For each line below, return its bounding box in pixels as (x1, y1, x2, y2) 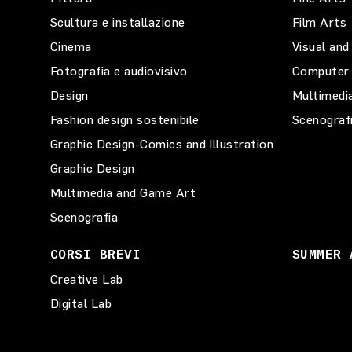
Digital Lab (50, 295, 112, 311)
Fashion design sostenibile (50, 112, 200, 127)
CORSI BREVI (50, 247, 141, 262)
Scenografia (50, 209, 119, 225)
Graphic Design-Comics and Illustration (50, 136, 274, 152)
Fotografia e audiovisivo (50, 63, 188, 79)
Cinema (50, 38, 92, 54)
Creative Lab (50, 271, 123, 287)
